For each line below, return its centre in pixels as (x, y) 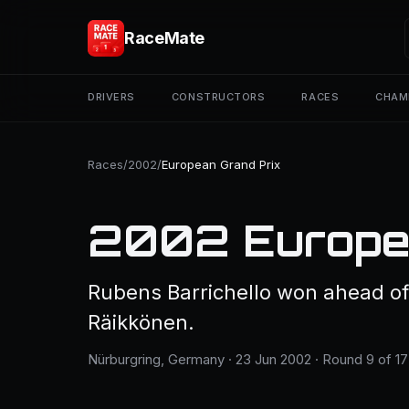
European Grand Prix (221, 164)
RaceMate (165, 38)
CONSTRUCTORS (218, 97)
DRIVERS (111, 97)
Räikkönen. (141, 322)
